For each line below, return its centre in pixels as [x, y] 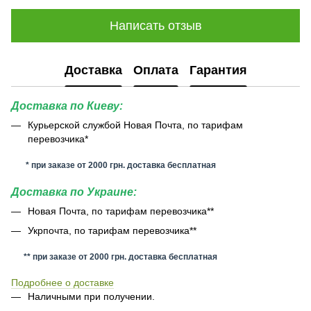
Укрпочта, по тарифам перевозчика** [112, 231]
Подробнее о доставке [62, 283]
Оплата [155, 70]
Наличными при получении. [91, 297]
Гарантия [218, 70]
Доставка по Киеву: [67, 106]
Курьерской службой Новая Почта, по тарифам [135, 125]
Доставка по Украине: [74, 191]
